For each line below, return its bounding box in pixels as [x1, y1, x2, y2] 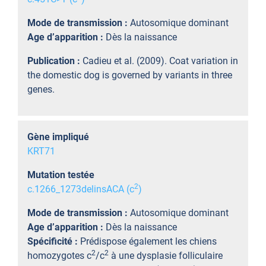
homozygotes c [27, 250, 91, 261]
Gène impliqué [27, 131, 89, 142]
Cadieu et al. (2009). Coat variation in [83, 55, 238, 66]
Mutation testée [27, 169, 94, 180]
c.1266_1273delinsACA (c [27, 183, 134, 195]
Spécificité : [27, 236, 80, 247]
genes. [27, 84, 55, 95]
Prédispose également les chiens [80, 236, 217, 247]
